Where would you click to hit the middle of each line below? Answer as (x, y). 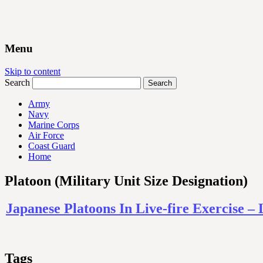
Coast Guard (52, 146)
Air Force (46, 135)
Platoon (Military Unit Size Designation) (126, 181)
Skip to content (33, 71)
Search (17, 82)
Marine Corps (54, 124)
